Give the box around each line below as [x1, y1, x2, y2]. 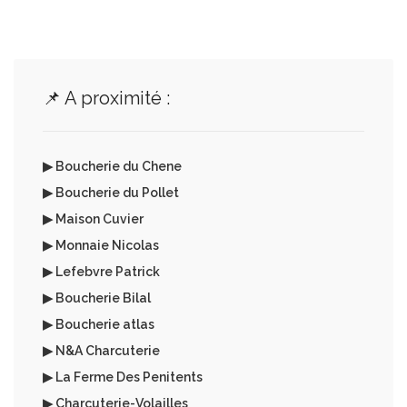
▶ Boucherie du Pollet [43, 185, 179, 200]
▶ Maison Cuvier [43, 212, 144, 226]
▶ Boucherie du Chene [43, 159, 182, 174]
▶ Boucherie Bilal [43, 291, 151, 305]
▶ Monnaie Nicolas [43, 238, 159, 253]
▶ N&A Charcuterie [43, 343, 160, 358]
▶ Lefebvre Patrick [43, 264, 160, 279]
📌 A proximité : [43, 87, 170, 109]
